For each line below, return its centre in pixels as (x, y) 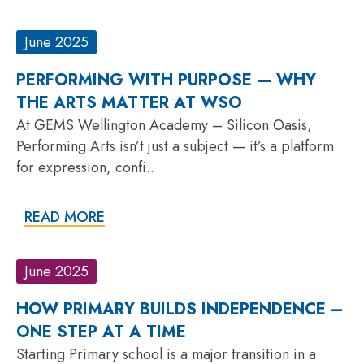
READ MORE (65, 217)
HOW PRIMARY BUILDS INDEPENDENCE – (180, 309)
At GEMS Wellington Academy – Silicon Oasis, (164, 125)
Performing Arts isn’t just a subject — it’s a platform (175, 146)
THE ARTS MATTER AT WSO (129, 102)
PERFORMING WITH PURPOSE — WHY (166, 80)
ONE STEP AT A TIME (101, 331)
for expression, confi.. (85, 167)
